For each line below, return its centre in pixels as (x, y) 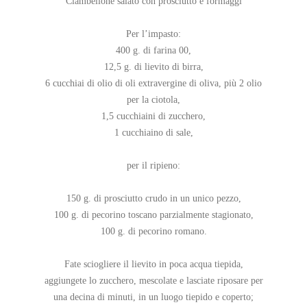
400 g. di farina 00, (153, 51)
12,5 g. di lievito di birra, (153, 67)
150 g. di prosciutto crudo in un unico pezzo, (153, 199)
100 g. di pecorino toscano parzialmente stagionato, (153, 215)
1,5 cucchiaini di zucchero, (153, 116)
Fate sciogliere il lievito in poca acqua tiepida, (153, 265)
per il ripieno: (153, 166)
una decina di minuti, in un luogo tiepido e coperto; (153, 297)
